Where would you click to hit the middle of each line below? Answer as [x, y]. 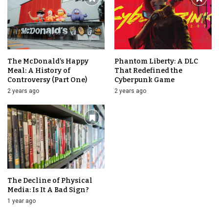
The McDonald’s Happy [48, 61]
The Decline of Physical [50, 180]
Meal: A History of [39, 70]
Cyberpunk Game [144, 80]
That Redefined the [148, 70]
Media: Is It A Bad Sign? [48, 190]
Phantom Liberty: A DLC [156, 61]
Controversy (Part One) [47, 80]
